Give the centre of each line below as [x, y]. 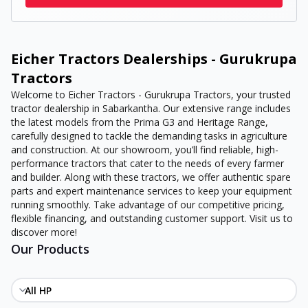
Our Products [50, 249]
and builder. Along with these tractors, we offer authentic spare [151, 177]
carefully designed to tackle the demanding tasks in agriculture [149, 136]
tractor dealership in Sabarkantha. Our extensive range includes [151, 108]
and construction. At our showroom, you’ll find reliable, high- [145, 150]
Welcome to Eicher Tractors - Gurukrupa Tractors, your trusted [151, 95]
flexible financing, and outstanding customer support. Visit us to [152, 218]
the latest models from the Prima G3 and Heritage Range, [140, 122]
